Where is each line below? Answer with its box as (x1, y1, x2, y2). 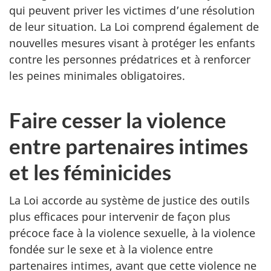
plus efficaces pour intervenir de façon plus (9, 209, 230, 224)
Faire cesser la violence (9, 107, 226, 133)
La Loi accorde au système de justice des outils (9, 192, 250, 207)
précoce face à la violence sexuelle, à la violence (9, 225, 255, 240)
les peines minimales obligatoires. (9, 68, 185, 83)
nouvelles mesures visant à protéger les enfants (9, 36, 255, 51)
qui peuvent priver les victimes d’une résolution (9, 3, 255, 18)
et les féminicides (9, 159, 171, 185)
